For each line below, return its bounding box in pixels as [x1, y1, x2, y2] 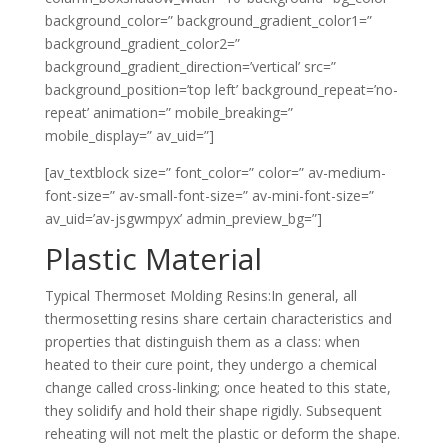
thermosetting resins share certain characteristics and [44, 309, 392, 328]
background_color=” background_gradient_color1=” [44, 11, 372, 30]
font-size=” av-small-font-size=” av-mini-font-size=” [44, 186, 374, 205]
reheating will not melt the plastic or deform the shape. [44, 424, 400, 443]
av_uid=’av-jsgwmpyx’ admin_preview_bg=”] [44, 209, 322, 228]
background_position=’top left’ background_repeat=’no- [44, 80, 398, 99]
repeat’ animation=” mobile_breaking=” [44, 103, 293, 122]
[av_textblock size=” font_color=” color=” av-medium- [44, 163, 386, 182]
